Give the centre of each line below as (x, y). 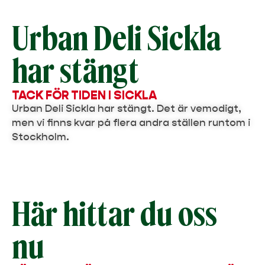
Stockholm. (41, 137)
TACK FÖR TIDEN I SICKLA (84, 96)
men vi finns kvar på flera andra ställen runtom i (131, 123)
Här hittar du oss (114, 216)
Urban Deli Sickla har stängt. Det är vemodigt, (127, 109)
